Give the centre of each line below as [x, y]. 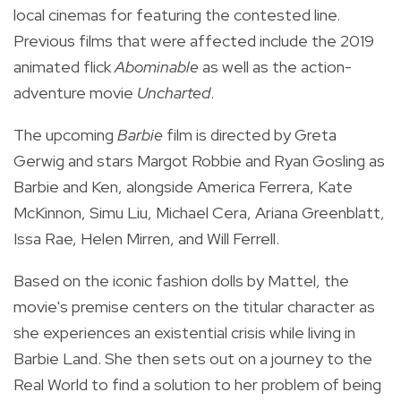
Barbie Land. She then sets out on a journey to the [193, 358]
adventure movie [75, 92]
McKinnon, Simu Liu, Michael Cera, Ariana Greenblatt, [199, 212]
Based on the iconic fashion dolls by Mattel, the [181, 280]
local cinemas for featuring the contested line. [177, 14]
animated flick [64, 66]
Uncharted [174, 92]
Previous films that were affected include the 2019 [194, 40]
